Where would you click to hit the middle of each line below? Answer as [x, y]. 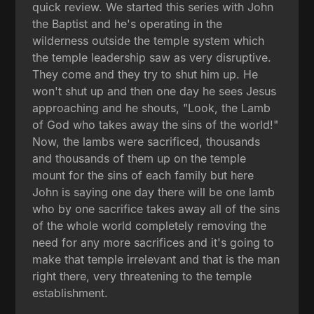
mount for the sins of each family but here [143, 175]
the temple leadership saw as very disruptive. [152, 57]
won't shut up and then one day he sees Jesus [155, 91]
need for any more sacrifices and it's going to [153, 242]
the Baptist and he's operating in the [128, 23]
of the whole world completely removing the [150, 225]
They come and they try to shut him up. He [145, 74]
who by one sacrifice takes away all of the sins [156, 209]
